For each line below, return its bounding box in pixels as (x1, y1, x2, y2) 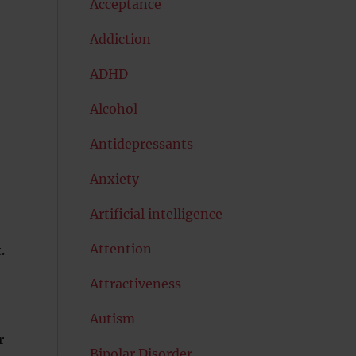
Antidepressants (89, 136, 193, 152)
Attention (89, 241, 152, 257)
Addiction (89, 31, 151, 47)
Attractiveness (89, 276, 181, 292)
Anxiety (89, 171, 139, 187)
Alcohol (89, 101, 137, 117)
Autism (89, 311, 135, 327)
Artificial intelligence (89, 206, 222, 222)
